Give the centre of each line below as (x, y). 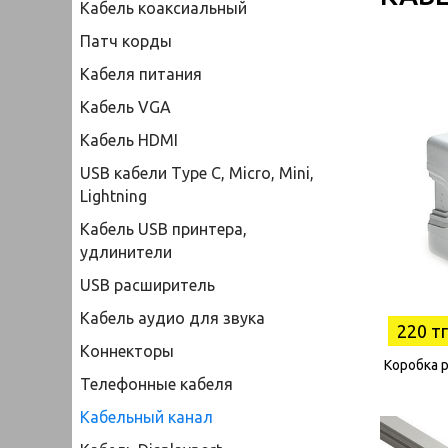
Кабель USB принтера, (163, 228)
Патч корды (126, 40)
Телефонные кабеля (156, 383)
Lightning (113, 195)
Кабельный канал (146, 416)
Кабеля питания (141, 73)
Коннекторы (127, 350)
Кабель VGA (125, 106)
